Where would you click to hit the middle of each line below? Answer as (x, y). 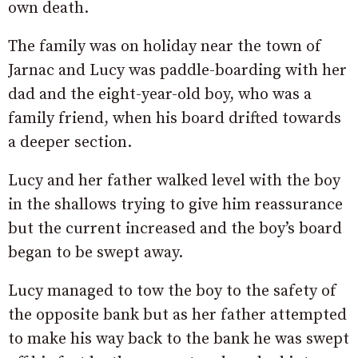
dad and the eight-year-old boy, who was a (160, 94)
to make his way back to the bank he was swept (179, 339)
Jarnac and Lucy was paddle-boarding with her (177, 70)
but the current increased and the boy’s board (175, 229)
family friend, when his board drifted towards (175, 118)
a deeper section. (70, 142)
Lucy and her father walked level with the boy (174, 181)
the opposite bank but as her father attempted (177, 315)
